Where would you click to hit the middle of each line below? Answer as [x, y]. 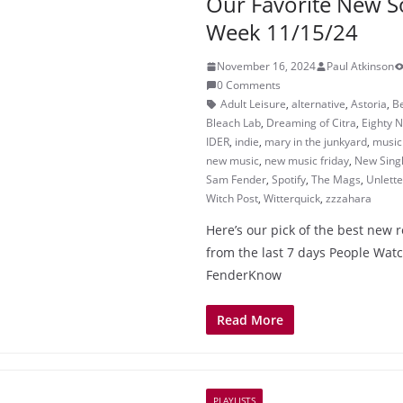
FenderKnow [244, 275]
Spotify [289, 179]
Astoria [369, 104]
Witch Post [232, 198]
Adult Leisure [253, 104]
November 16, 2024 [266, 66]
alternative [318, 104]
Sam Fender [236, 179]
